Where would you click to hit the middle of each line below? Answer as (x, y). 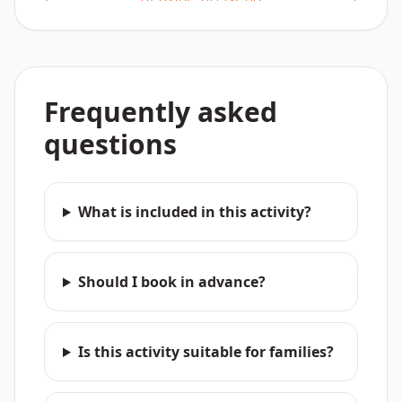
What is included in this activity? (194, 212)
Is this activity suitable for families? (205, 352)
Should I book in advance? (171, 282)
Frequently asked (161, 112)
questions (110, 144)
